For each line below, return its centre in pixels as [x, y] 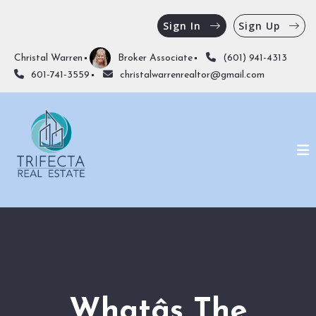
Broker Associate [155, 58]
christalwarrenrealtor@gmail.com [193, 75]
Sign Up [260, 25]
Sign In [182, 25]
